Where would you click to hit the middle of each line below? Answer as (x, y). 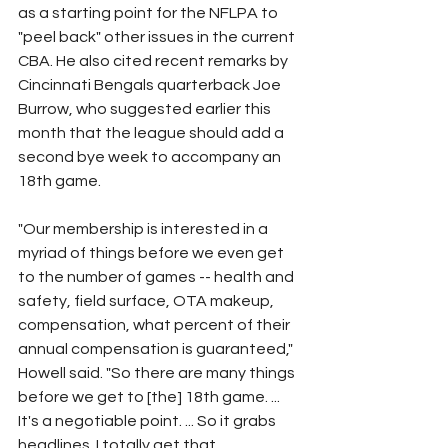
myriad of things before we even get (152, 252)
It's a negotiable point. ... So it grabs (148, 420)
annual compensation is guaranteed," (157, 348)
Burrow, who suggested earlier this (146, 108)
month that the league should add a (152, 132)
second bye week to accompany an (151, 156)
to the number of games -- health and (157, 276)
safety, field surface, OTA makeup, (147, 300)
